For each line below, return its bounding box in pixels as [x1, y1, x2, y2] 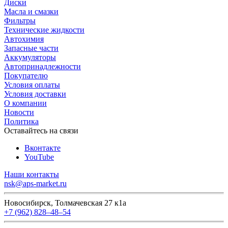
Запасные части [4, 44, 59, 53]
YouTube [24, 153, 54, 162]
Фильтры [4, 16, 36, 25]
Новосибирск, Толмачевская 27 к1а [4, 198, 126, 208]
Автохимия [4, 35, 44, 44]
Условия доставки [4, 90, 66, 99]
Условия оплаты [4, 80, 60, 90]
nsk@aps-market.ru [4, 179, 67, 188]
